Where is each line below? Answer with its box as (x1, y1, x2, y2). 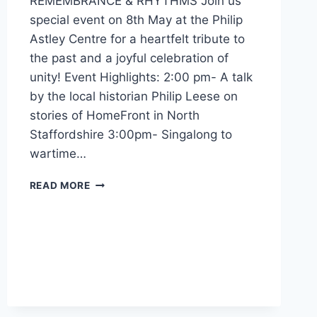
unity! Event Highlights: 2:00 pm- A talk (29, 70, 253, 85)
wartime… (29, 146, 86, 161)
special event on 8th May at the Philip (29, 13, 243, 28)
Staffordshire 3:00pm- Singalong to (29, 127, 232, 142)
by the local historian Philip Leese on (29, 89, 238, 104)
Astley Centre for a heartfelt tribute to (29, 32, 245, 47)
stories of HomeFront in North (29, 108, 200, 123)
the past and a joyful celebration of (29, 51, 229, 66)
